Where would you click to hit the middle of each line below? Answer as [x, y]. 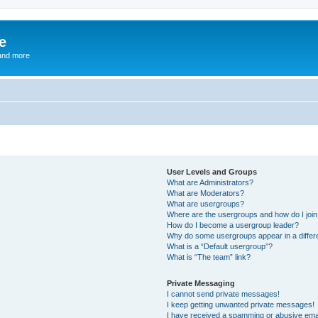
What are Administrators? [210, 182]
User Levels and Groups [212, 171]
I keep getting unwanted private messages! [241, 304]
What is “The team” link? [209, 257]
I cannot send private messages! [224, 294]
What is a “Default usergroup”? [220, 246]
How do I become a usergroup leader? [233, 225]
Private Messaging [201, 283]
